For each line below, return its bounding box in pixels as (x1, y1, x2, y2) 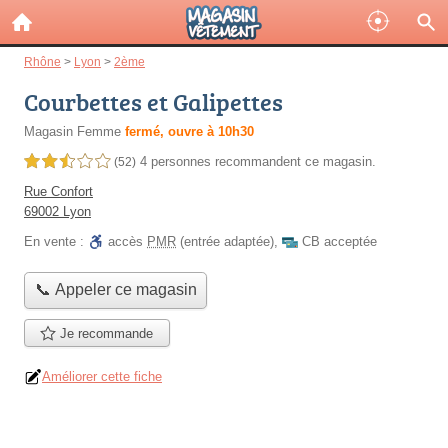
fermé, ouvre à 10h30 (125, 124, 254, 139)
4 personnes (140, 154, 215, 169)
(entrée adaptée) (176, 234, 274, 249)
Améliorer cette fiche (42, 369, 162, 385)
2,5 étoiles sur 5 (24, 155, 110, 169)
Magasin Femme (24, 124, 121, 139)
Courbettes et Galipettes (24, 85, 283, 118)
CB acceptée (302, 234, 377, 249)
